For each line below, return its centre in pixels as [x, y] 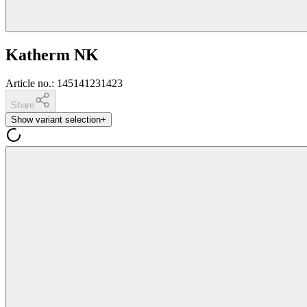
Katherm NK [52, 54]
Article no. [28, 84]
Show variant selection [56, 120]
